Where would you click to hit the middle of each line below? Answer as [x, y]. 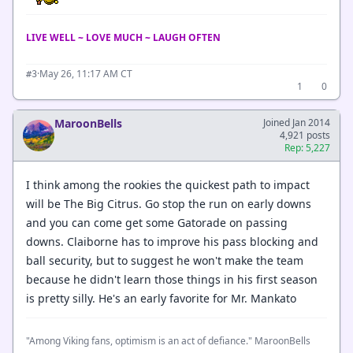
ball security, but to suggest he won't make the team [165, 260]
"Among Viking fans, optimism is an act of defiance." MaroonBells [168, 341]
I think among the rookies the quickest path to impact [168, 185]
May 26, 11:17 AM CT [86, 73]
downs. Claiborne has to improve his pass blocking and [172, 242]
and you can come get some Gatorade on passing [157, 223]
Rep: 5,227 [307, 147]
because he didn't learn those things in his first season [172, 279]
